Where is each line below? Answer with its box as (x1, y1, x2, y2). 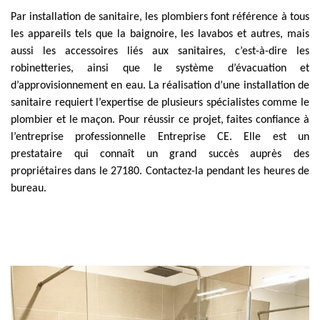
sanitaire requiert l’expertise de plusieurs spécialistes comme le (11, 97, 309, 109)
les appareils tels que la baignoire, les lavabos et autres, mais (11, 29, 309, 40)
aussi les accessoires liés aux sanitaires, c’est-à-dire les (11, 46, 309, 57)
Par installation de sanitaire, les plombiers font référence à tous (11, 11, 309, 23)
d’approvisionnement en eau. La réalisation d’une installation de (11, 80, 309, 91)
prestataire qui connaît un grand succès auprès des (11, 149, 309, 160)
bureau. (11, 183, 46, 194)
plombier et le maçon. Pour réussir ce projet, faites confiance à (11, 114, 309, 126)
